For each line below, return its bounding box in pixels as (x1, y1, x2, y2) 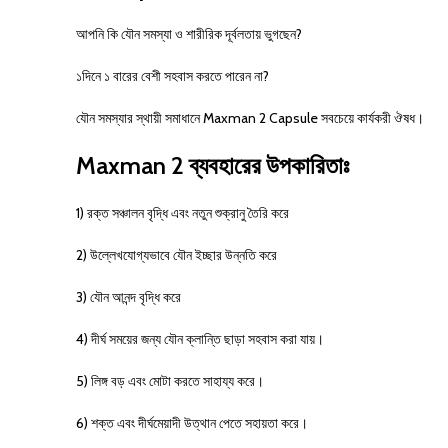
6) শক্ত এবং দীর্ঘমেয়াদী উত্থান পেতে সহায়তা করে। (76, 414, 308, 432)
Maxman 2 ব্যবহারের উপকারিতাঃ (76, 151, 349, 180)
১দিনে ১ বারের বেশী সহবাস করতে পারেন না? (76, 67, 269, 85)
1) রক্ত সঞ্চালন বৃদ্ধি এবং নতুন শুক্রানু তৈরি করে (76, 204, 289, 222)
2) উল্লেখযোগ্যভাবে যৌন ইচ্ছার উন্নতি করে (76, 246, 277, 264)
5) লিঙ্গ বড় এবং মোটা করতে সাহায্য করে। (76, 372, 264, 390)
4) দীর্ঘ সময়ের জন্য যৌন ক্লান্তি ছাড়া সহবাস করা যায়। (76, 330, 324, 348)
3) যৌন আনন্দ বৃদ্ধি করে (76, 288, 181, 306)
